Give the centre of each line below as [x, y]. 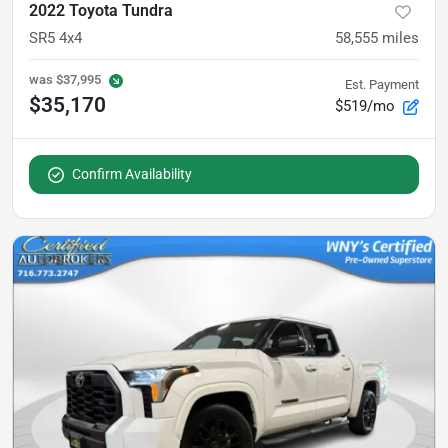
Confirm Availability [132, 173]
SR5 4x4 [55, 37]
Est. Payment [382, 84]
